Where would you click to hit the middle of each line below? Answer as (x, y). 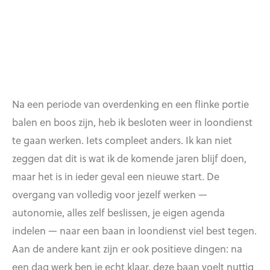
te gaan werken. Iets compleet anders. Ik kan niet (122, 140)
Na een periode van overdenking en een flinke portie (130, 104)
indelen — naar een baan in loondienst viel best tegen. (134, 231)
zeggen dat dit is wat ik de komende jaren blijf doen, (129, 158)
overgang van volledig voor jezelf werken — (110, 194)
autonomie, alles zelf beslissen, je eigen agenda (118, 212)
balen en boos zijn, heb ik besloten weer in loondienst (132, 122)
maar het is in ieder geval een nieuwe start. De (116, 176)
